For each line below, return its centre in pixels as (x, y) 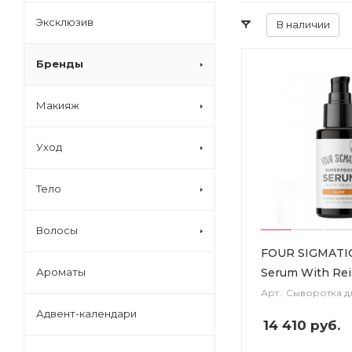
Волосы (57, 230)
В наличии (303, 24)
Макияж (58, 105)
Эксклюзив (65, 22)
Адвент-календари (86, 313)
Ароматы (61, 272)
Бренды (60, 64)
